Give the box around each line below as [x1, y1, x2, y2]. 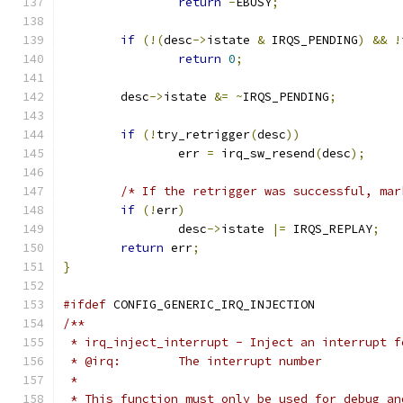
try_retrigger [157, 127, 250, 142]
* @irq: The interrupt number [178, 354, 322, 369]
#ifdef [63, 297, 106, 312]
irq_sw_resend [214, 146, 315, 161]
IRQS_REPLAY [286, 221, 372, 237]
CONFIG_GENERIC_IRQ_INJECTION [106, 297, 315, 312]
